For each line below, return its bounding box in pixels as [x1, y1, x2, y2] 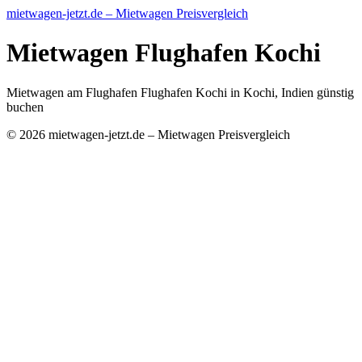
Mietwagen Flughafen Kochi [6, 38, 321, 68]
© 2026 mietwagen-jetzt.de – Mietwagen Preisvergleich [6, 127, 290, 141]
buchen [6, 99, 44, 114]
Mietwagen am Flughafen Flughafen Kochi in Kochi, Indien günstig [6, 85, 354, 99]
